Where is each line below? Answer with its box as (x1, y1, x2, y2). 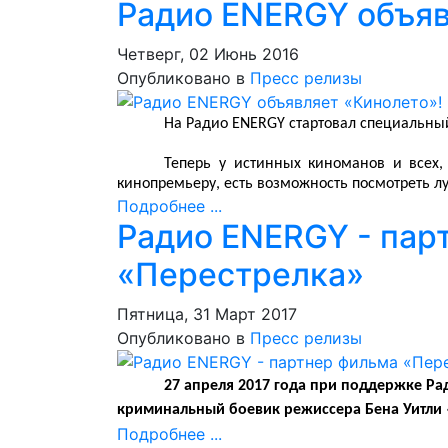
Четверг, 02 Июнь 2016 (117, 44, 299, 64)
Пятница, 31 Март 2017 (117, 304, 297, 324)
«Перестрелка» (117, 255, 364, 294)
